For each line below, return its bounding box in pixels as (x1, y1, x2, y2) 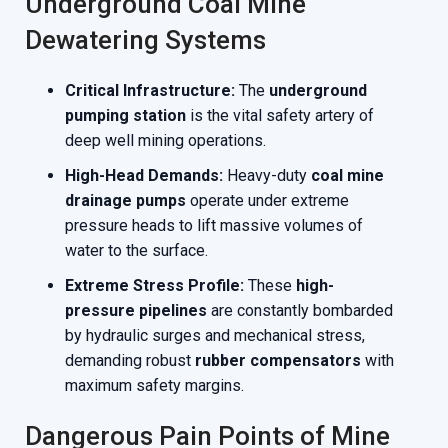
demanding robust (65, 351, 195, 370)
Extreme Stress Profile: (65, 276, 244, 295)
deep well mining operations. (65, 131, 266, 150)
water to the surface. (65, 241, 208, 260)
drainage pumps (65, 191, 186, 210)
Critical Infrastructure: (65, 81, 235, 100)
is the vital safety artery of (186, 106, 374, 125)
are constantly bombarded (207, 301, 393, 320)
